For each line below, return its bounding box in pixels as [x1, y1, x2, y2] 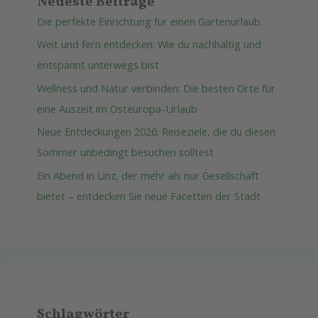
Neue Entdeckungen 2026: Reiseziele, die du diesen [36, 124, 275, 139]
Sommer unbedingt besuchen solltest [36, 145, 214, 160]
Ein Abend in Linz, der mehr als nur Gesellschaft [36, 168, 259, 183]
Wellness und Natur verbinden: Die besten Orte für [36, 80, 275, 95]
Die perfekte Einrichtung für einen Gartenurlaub [36, 13, 261, 28]
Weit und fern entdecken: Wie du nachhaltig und [36, 37, 261, 52]
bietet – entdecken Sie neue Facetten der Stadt [36, 189, 261, 204]
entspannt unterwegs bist [36, 57, 159, 72]
